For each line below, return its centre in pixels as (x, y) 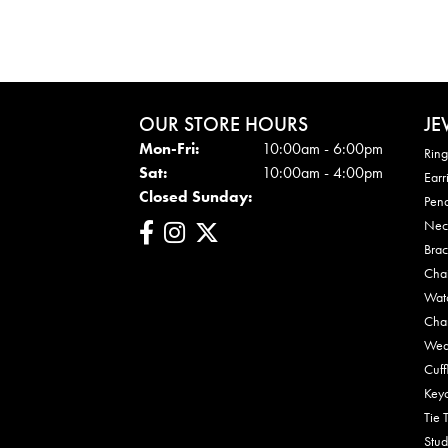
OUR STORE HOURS (223, 123)
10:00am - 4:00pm (322, 172)
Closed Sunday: (195, 196)
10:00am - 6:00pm (322, 148)
